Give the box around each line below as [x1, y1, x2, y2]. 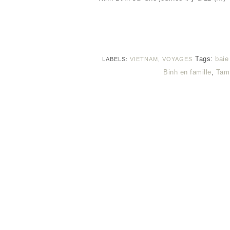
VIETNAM [130, 56, 159, 63]
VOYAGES [162, 56, 193, 63]
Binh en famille [163, 68, 212, 76]
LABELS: [102, 56, 130, 63]
